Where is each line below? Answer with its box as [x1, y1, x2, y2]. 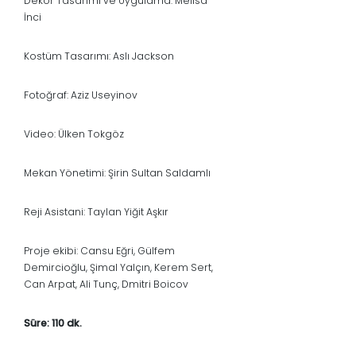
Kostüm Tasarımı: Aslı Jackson [24, 49, 174, 64]
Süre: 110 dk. [24, 316, 82, 331]
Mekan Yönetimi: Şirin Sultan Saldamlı [24, 166, 211, 180]
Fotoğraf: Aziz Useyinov [24, 88, 137, 103]
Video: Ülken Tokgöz [24, 127, 124, 141]
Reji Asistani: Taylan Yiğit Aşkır [24, 205, 168, 219]
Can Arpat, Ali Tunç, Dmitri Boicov [24, 277, 188, 292]
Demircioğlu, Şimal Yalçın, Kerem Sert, [24, 261, 213, 275]
